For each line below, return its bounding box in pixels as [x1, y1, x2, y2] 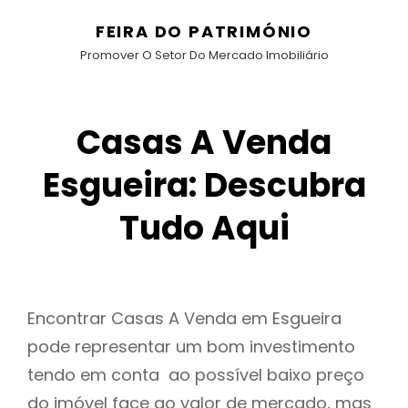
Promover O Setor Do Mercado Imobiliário [79, 46, 329, 64]
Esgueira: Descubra [42, 162, 366, 209]
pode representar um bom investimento [27, 335, 355, 359]
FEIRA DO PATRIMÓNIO [95, 20, 313, 43]
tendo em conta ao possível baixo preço [27, 363, 364, 387]
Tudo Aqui [118, 205, 290, 251]
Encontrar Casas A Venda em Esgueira [27, 307, 342, 331]
